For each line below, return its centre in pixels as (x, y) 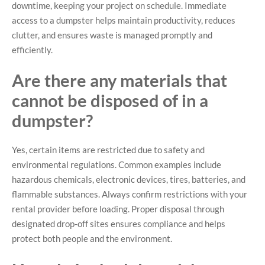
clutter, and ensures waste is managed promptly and (112, 35)
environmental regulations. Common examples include (117, 165)
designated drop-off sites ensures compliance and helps (119, 224)
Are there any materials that (119, 80)
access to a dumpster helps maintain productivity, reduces (124, 20)
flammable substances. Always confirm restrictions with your (130, 194)
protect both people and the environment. (92, 239)
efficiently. (32, 49)
